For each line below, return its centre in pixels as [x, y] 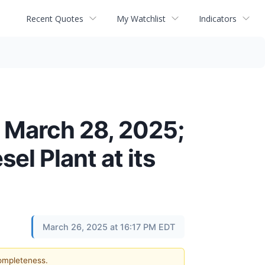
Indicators [218, 18]
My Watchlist [141, 18]
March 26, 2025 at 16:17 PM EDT [109, 227]
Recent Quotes [55, 18]
